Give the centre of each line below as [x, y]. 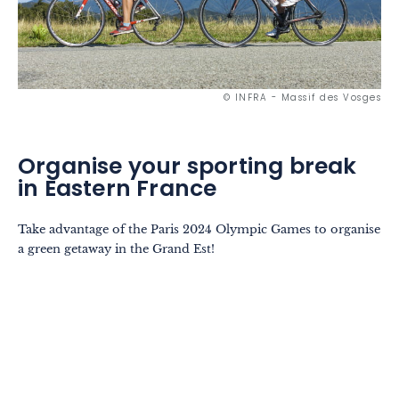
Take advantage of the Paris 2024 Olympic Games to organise [199, 230]
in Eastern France [118, 191]
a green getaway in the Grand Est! [116, 249]
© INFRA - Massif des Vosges [302, 99]
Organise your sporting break [187, 169]
